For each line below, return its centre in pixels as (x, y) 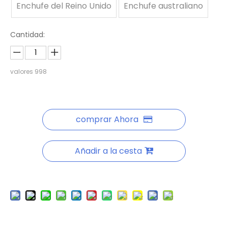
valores (22, 72)
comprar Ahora (107, 119)
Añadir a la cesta (108, 151)
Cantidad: (27, 35)
